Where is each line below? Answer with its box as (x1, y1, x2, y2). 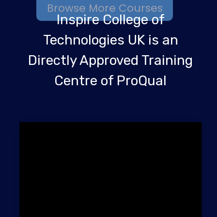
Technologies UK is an (43, 31, 178, 48)
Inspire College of (56, 11, 165, 28)
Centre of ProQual (54, 72, 167, 89)
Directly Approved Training (28, 52, 193, 68)
